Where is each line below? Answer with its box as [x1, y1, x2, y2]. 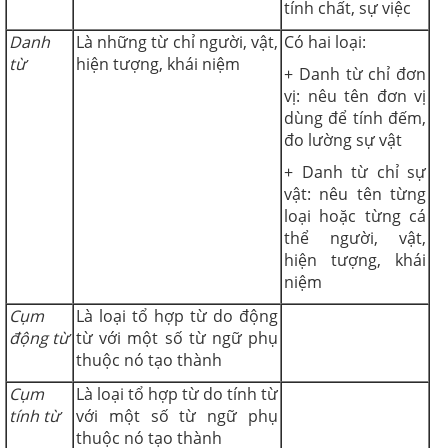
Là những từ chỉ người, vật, [76, 30, 278, 53]
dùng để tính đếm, [284, 106, 426, 129]
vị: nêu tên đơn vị [284, 84, 426, 107]
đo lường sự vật [284, 128, 402, 151]
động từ [9, 326, 69, 349]
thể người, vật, [284, 226, 426, 249]
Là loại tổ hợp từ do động [76, 304, 278, 327]
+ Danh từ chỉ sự [284, 160, 426, 183]
